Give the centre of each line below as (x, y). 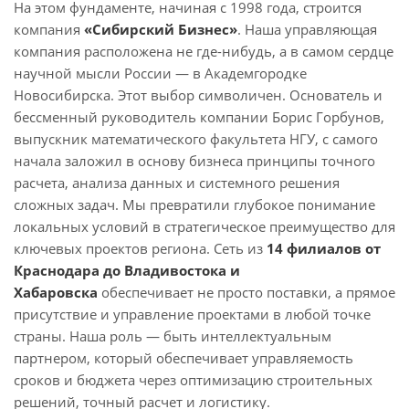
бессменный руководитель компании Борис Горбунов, (199, 117)
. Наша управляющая (307, 30)
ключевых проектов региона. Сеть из (140, 249)
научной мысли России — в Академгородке (160, 73)
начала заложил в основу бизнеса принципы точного (194, 161)
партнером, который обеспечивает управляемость (184, 358)
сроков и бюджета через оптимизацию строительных (193, 380)
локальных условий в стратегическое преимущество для (204, 227)
